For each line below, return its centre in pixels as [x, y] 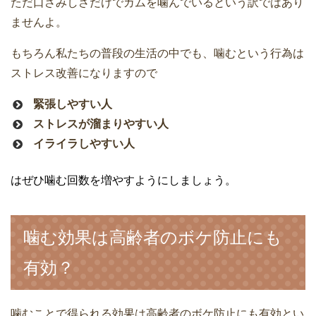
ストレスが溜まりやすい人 [101, 124]
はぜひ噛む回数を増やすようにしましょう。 [123, 181]
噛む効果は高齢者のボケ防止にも [153, 238]
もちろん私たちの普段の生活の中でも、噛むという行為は [157, 54]
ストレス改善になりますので [84, 73]
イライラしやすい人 [84, 144]
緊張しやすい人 [73, 104]
